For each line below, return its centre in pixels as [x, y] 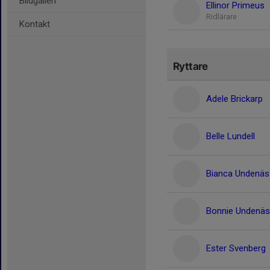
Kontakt [35, 24]
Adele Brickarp [234, 99]
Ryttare [190, 66]
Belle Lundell [231, 136]
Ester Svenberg [236, 248]
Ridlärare [221, 17]
